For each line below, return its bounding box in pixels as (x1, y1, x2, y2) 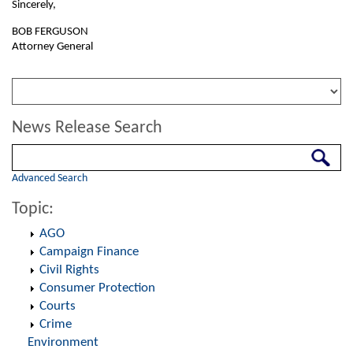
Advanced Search (12, 173, 87, 184)
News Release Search (12, 119, 162, 137)
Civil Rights (39, 263, 99, 277)
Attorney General (12, 41, 93, 53)
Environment (28, 336, 98, 349)
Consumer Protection (39, 281, 155, 295)
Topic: (12, 200, 54, 218)
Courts (39, 299, 76, 313)
